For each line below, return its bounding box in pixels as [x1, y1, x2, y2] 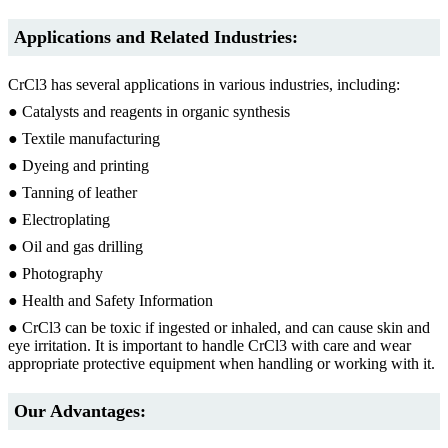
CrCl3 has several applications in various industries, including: [8, 75, 400, 93]
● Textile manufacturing [8, 129, 160, 147]
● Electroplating [8, 210, 110, 228]
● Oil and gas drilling [8, 237, 143, 255]
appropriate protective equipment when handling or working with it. [8, 354, 435, 372]
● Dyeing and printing [8, 156, 149, 174]
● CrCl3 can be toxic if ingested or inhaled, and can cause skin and [8, 318, 430, 336]
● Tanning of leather [8, 183, 137, 201]
